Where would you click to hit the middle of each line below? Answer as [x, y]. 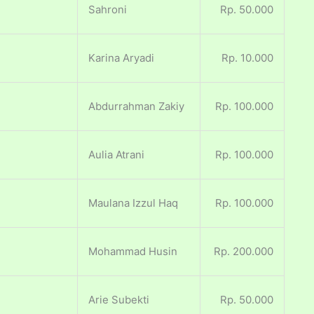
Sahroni [108, 10]
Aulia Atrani [116, 155]
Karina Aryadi [121, 58]
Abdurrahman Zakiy [136, 107]
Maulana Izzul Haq [133, 203]
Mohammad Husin [133, 252]
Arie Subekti [119, 300]
